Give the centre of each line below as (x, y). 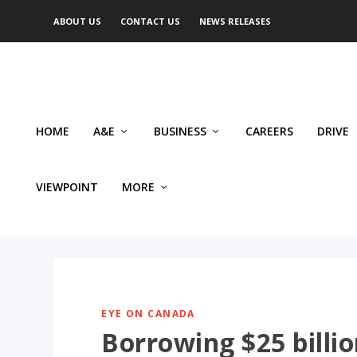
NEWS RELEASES (235, 21)
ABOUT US (78, 21)
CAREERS (269, 131)
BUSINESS (180, 131)
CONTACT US (151, 21)
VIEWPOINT (67, 187)
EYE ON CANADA (148, 313)
